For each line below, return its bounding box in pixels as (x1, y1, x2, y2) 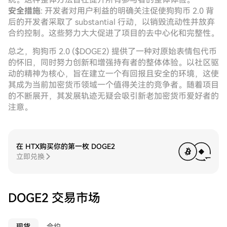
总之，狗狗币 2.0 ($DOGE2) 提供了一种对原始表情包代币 (8, 47, 217, 56)
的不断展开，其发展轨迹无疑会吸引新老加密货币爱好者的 (8, 91, 219, 101)
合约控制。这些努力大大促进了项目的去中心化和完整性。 (8, 28, 219, 38)
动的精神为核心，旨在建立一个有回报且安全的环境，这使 (8, 69, 219, 79)
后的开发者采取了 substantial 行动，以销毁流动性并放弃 (8, 17, 215, 27)
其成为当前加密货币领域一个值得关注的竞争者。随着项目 (8, 80, 219, 90)
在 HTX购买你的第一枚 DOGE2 (16, 142, 115, 150)
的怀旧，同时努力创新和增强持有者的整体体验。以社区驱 (8, 58, 219, 67)
